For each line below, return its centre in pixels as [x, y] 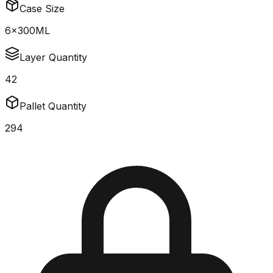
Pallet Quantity [53, 106]
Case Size [42, 9]
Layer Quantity [53, 58]
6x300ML [27, 31]
